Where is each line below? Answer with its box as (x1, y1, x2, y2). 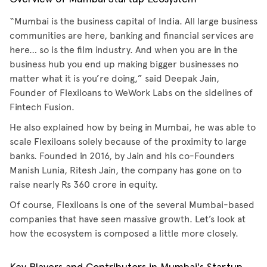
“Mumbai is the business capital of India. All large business (10, 15, 257, 27)
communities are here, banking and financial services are (10, 30, 254, 41)
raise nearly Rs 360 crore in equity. (10, 179, 158, 190)
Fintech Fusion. (10, 101, 74, 113)
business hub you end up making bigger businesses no (10, 58, 238, 70)
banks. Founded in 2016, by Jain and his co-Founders (10, 150, 234, 162)
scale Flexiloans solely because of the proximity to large (10, 136, 247, 147)
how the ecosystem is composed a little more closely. (10, 228, 238, 239)
